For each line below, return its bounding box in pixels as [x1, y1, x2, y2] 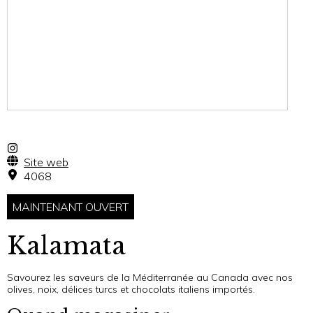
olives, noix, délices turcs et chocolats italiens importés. [7, 283, 255, 296]
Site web [24, 155, 68, 169]
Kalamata [7, 231, 126, 261]
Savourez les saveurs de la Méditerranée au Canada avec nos [7, 271, 293, 284]
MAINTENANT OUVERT [13, 200, 129, 214]
